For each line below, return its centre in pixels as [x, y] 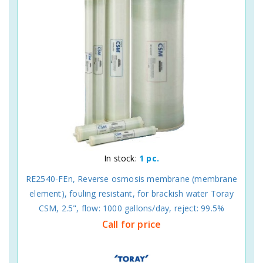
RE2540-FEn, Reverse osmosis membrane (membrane [131, 178]
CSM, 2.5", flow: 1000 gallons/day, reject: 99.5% [131, 208]
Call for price [131, 224]
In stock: [122, 158]
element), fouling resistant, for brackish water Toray [131, 193]
